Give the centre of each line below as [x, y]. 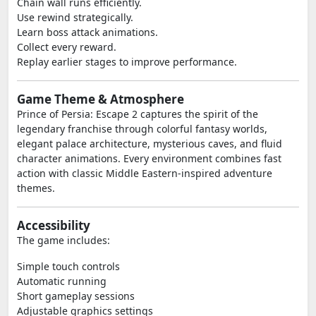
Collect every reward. [67, 47]
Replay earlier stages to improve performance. [127, 62]
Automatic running [62, 281]
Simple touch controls [68, 266]
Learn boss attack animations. [87, 32]
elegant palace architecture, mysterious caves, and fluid [150, 144]
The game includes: [63, 240]
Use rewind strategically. [75, 17]
